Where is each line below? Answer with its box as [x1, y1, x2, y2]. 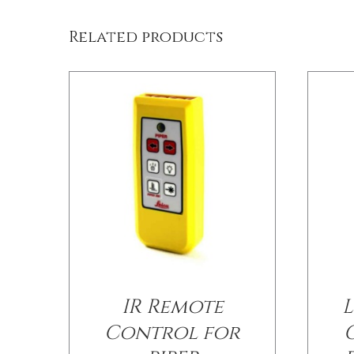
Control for [104, 319, 241, 346]
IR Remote [121, 293, 224, 320]
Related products [68, 26, 223, 48]
